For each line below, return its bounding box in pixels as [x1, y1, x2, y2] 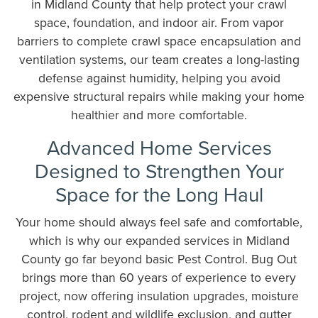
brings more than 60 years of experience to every [22, 268, 296, 287]
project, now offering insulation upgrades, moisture [19, 287, 299, 305]
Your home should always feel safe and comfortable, [16, 213, 302, 231]
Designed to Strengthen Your [34, 157, 284, 185]
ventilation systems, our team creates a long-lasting [18, 50, 300, 69]
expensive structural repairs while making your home [13, 87, 305, 106]
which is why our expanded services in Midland [28, 231, 290, 250]
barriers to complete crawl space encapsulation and [17, 32, 301, 50]
